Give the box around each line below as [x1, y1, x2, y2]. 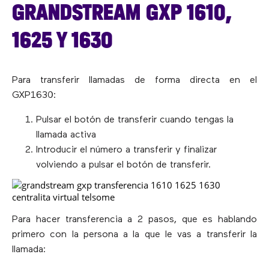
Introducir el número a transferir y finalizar [36, 145, 217, 155]
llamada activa [36, 130, 96, 140]
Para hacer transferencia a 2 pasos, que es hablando [12, 214, 257, 225]
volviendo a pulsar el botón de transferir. [36, 160, 211, 170]
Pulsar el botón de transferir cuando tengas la [36, 115, 234, 125]
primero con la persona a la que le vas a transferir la [12, 229, 257, 240]
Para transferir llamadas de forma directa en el [12, 75, 257, 85]
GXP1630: [12, 90, 56, 100]
